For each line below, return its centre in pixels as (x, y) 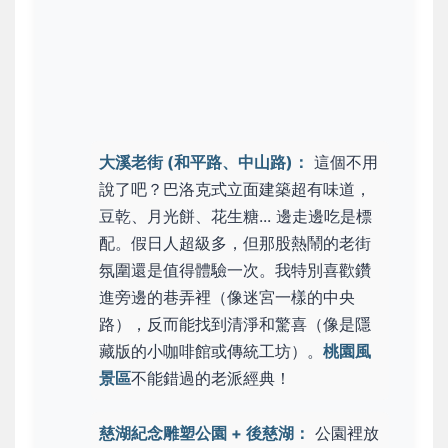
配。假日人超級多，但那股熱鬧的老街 (235, 242)
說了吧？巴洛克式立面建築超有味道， (235, 188)
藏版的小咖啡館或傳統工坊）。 (211, 350)
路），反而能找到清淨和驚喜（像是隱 (235, 323)
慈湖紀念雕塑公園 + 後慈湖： (204, 433)
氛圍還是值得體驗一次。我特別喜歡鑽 (235, 269)
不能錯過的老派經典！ (211, 377)
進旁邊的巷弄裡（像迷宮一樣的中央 (227, 296)
